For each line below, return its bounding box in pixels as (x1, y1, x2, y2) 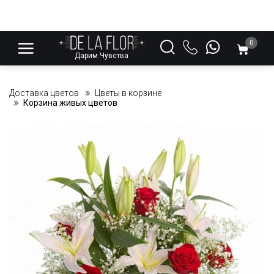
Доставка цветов (9, 88, 79, 98)
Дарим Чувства (75, 51, 128, 60)
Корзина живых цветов (23, 98, 117, 108)
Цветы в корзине (95, 88, 161, 98)
